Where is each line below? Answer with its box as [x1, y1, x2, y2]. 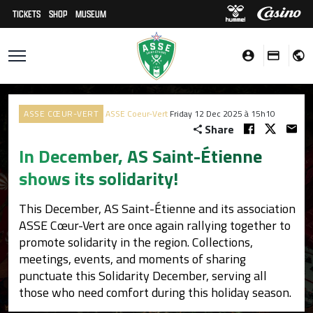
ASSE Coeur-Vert [105, 107, 168, 120]
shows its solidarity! [19, 165, 178, 192]
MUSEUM [75, 7, 106, 20]
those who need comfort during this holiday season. [19, 283, 291, 302]
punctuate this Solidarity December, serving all [19, 266, 267, 285]
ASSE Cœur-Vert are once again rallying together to [19, 216, 291, 235]
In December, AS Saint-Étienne [19, 143, 262, 170]
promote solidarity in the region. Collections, [19, 233, 253, 252]
